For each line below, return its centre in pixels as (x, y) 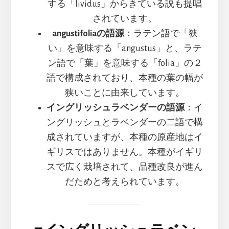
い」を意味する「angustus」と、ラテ (125, 48)
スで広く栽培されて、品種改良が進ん (125, 167)
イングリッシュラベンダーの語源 (116, 108)
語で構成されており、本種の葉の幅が (125, 78)
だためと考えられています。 (125, 182)
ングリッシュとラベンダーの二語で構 (125, 122)
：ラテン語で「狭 (161, 33)
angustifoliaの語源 (88, 33)
